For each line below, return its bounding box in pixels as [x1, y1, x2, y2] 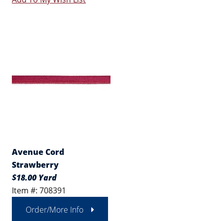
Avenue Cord [12, 147, 64, 157]
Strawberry [12, 159, 59, 170]
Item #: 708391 [12, 185, 66, 196]
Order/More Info [26, 204, 83, 215]
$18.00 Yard [12, 172, 57, 183]
